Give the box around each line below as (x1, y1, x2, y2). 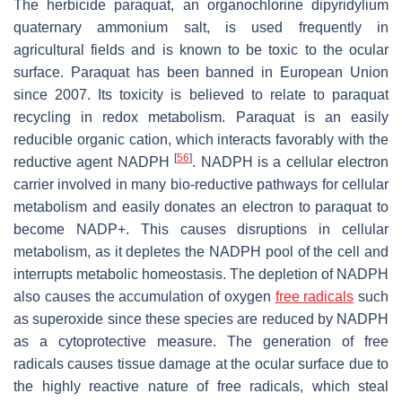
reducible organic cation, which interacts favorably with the (13, 132, 389, 148)
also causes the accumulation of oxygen (13, 289, 275, 305)
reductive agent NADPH (13, 154, 175, 170)
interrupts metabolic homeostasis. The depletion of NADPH (13, 267, 389, 283)
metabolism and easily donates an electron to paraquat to (13, 199, 389, 215)
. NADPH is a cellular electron (192, 154, 389, 170)
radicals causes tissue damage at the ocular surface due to (13, 356, 389, 372)
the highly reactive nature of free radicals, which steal (13, 379, 389, 395)
